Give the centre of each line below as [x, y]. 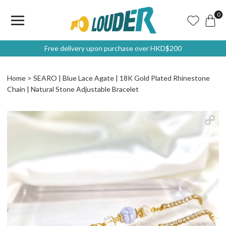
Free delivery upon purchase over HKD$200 [113, 48]
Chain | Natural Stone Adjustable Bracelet [73, 89]
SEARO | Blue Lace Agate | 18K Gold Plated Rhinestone [122, 78]
